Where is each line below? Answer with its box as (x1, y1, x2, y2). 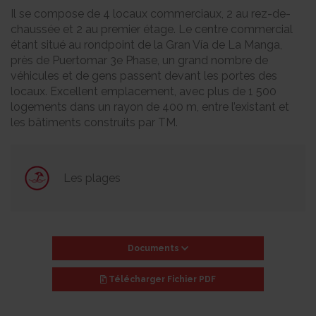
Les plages (63, 171, 121, 185)
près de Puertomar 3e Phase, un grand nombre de (11, 54, 268, 67)
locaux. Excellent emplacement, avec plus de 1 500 (11, 85, 276, 98)
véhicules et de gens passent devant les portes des (11, 69, 277, 83)
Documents (127, 243, 181, 253)
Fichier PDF (167, 274, 216, 284)
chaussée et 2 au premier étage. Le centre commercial (11, 23, 293, 36)
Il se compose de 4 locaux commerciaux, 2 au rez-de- (11, 7, 291, 20)
